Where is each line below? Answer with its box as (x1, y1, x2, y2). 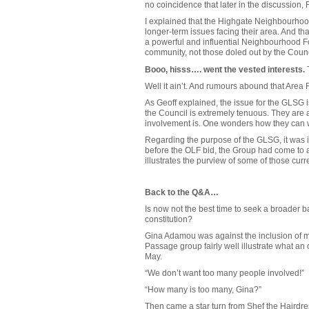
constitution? (144, 214, 192, 224)
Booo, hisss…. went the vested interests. (144, 64, 305, 74)
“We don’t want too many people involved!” (144, 268, 304, 279)
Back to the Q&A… (144, 187, 219, 197)
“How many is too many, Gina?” (144, 285, 261, 295)
